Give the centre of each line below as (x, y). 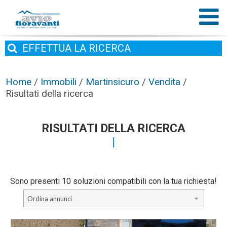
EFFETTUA (47, 48)
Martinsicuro (113, 82)
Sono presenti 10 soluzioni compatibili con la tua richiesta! (113, 181)
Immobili (59, 82)
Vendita (165, 82)
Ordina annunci (49, 199)
